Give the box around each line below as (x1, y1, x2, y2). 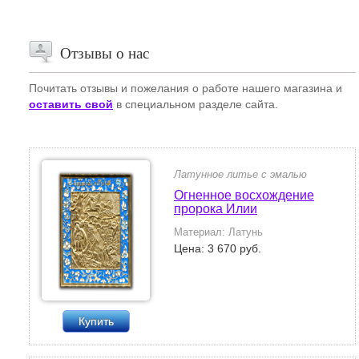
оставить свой (29, 98, 113, 111)
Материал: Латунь (174, 226, 263, 238)
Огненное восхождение (174, 188, 314, 202)
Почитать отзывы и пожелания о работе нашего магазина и (29, 82, 342, 95)
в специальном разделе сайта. (113, 98, 278, 111)
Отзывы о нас (60, 45, 149, 62)
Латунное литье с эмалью (174, 168, 307, 180)
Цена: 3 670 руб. (174, 242, 261, 255)
